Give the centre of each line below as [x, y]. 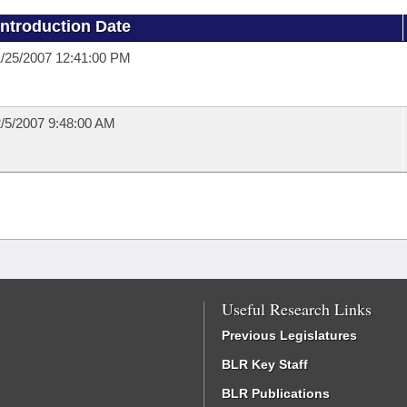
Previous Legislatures [289, 335]
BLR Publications [276, 393]
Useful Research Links [297, 309]
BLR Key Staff [265, 364]
